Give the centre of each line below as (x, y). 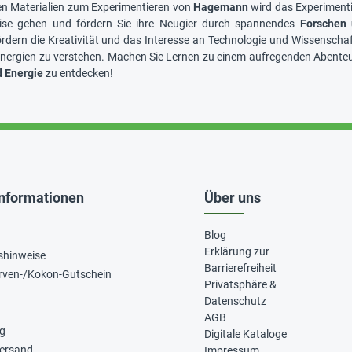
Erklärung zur (237, 251)
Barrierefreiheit (240, 268)
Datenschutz (235, 301)
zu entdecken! (78, 73)
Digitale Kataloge (246, 334)
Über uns (233, 198)
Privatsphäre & (240, 284)
